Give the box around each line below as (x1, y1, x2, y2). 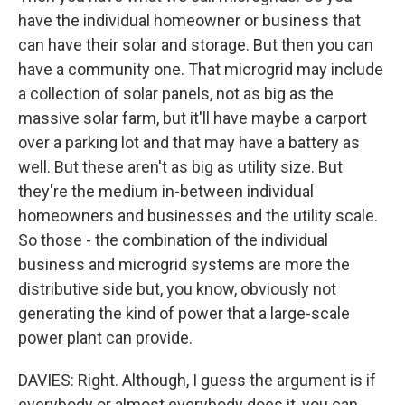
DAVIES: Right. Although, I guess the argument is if (18, 371, 376, 390)
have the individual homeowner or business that (18, 11, 361, 30)
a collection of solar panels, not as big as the (18, 84, 334, 103)
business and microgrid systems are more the (18, 255, 350, 274)
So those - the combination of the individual (18, 231, 328, 250)
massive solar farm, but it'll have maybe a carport (18, 108, 367, 127)
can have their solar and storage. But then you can (18, 35, 373, 54)
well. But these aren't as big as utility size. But (18, 157, 343, 176)
